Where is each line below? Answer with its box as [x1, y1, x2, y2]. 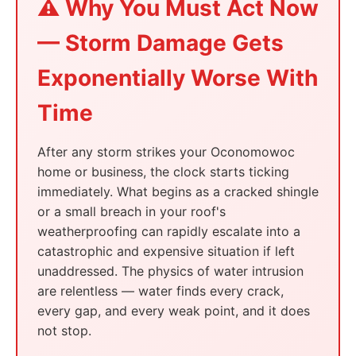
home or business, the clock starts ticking [37, 164, 289, 180]
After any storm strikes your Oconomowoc [37, 144, 295, 160]
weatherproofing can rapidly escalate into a [37, 223, 300, 239]
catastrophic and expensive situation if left [37, 243, 295, 259]
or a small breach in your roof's [37, 203, 226, 219]
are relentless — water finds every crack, [37, 283, 284, 299]
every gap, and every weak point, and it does [37, 303, 310, 319]
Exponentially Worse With [37, 64, 318, 91]
